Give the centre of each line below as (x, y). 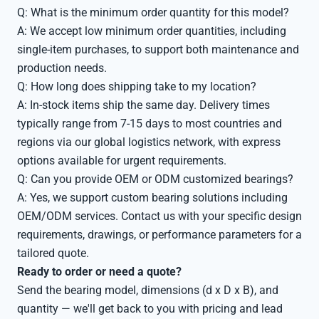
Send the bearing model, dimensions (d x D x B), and (148, 290)
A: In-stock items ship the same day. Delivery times (143, 105)
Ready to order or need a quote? (99, 272)
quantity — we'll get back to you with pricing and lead (150, 309)
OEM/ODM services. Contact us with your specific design (159, 216)
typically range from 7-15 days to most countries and (150, 124)
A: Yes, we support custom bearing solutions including (152, 198)
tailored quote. (53, 253)
